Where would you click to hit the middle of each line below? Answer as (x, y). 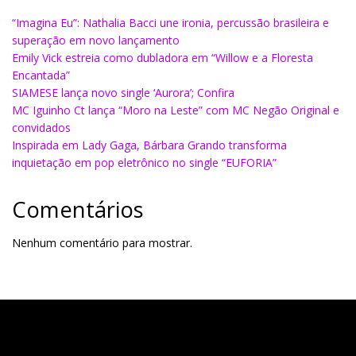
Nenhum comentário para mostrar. (102, 243)
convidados (41, 127)
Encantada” (41, 75)
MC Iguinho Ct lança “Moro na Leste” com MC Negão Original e (176, 110)
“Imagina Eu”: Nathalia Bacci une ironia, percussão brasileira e (170, 22)
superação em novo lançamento (96, 40)
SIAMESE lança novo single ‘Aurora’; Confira (123, 92)
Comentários (78, 209)
